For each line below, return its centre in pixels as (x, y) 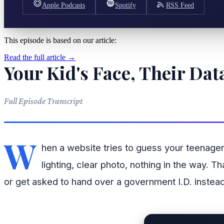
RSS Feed (180, 5)
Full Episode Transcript (43, 101)
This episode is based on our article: (60, 40)
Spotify (125, 5)
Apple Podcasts (63, 5)
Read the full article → (40, 57)
